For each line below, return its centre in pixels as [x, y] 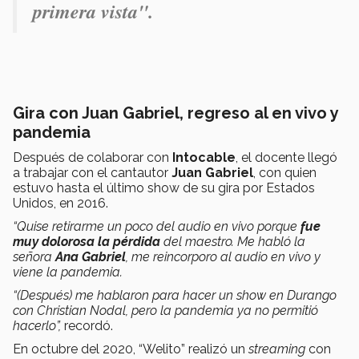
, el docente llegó [286, 157]
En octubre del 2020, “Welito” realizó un [131, 349]
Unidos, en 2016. [61, 203]
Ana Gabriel [91, 256]
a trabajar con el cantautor [91, 172]
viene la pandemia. [68, 272]
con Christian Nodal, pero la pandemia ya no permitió [165, 310]
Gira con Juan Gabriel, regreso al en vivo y [175, 113]
